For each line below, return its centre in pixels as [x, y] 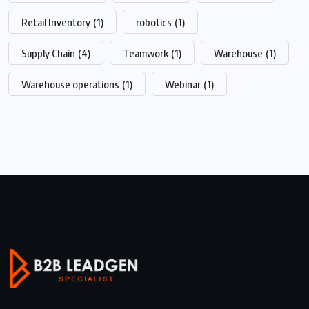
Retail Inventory [56, 22]
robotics [154, 22]
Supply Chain [48, 53]
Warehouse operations [70, 84]
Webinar [183, 84]
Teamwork [146, 53]
